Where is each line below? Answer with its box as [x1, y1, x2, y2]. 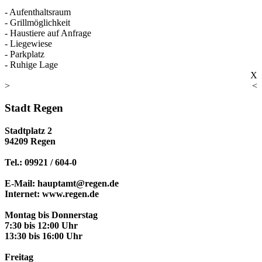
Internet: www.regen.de [5, 189, 99, 199]
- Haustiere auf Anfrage [5, 27, 91, 38]
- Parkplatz [5, 49, 44, 59]
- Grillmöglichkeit [5, 17, 70, 27]
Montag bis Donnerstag [5, 210, 98, 220]
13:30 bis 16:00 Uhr [5, 231, 82, 242]
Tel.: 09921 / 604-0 [5, 157, 77, 168]
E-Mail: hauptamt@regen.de [5, 178, 119, 189]
